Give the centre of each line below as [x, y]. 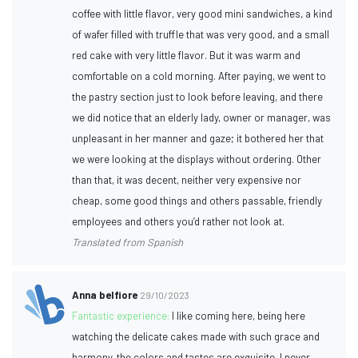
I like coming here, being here [239, 315]
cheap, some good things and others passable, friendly [197, 200]
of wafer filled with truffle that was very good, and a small [201, 34]
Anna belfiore [105, 294]
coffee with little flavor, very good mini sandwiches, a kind [203, 13]
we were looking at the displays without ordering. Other [197, 159]
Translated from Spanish [128, 242]
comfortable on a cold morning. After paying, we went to [199, 76]
